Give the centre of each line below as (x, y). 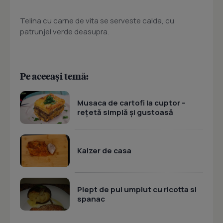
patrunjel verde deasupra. (64, 32)
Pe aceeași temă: (54, 76)
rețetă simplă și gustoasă (125, 112)
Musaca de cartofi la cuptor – (131, 103)
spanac (91, 199)
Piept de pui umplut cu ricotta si (137, 189)
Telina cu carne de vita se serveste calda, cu (97, 21)
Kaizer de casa (104, 151)
